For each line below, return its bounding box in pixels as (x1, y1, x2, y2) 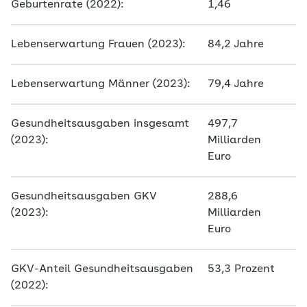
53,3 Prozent (208, 264, 275, 275)
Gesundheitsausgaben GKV (11, 191, 157, 202)
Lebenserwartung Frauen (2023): (11, 39, 186, 50)
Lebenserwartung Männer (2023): (11, 79, 191, 90)
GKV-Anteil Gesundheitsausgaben (11, 264, 193, 275)
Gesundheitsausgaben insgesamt (11, 119, 189, 130)
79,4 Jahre (208, 79, 264, 90)
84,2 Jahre (208, 39, 264, 50)
